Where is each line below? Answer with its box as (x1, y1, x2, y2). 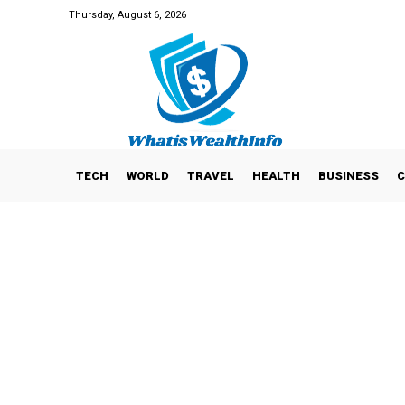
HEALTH (252, 168, 300, 183)
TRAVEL (187, 168, 234, 183)
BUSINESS (318, 168, 379, 183)
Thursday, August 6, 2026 (69, 9, 186, 21)
